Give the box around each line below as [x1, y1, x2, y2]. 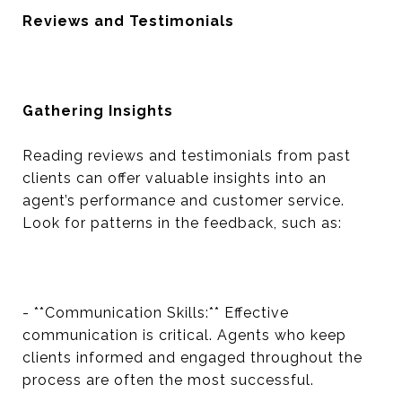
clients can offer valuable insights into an [22, 170, 327, 187]
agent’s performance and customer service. [22, 192, 345, 209]
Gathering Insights [22, 102, 173, 119]
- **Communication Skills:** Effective [22, 304, 289, 321]
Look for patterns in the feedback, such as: [22, 214, 342, 232]
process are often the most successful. [22, 371, 314, 389]
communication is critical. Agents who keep [22, 327, 346, 344]
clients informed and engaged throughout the [22, 349, 363, 366]
